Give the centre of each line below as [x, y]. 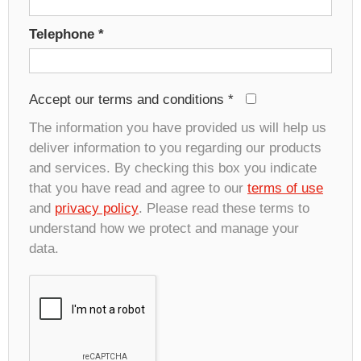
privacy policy [97, 208]
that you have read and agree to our [138, 188]
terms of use [285, 188]
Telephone [64, 34]
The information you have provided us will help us [178, 127]
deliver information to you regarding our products [175, 147]
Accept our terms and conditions [129, 99]
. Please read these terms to [224, 208]
